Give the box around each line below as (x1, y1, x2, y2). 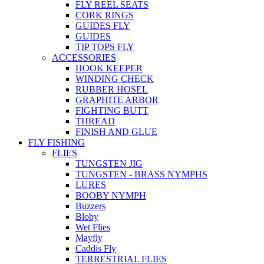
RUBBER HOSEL (75, 84, 148, 94)
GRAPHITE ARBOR (75, 95, 159, 105)
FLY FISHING (28, 137, 85, 147)
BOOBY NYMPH (75, 190, 146, 200)
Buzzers (75, 201, 105, 211)
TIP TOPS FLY (75, 42, 134, 52)
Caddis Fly (75, 243, 116, 253)
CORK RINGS (75, 10, 134, 20)
